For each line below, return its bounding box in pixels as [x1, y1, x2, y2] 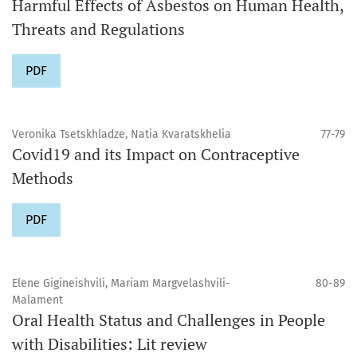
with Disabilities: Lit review [12, 332, 207, 355]
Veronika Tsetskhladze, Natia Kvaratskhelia [12, 127, 231, 141]
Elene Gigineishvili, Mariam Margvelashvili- [12, 276, 230, 290]
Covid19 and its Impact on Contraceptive [12, 143, 300, 165]
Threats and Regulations [12, 18, 185, 40]
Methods [12, 167, 73, 189]
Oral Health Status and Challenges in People [12, 308, 325, 331]
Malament [12, 292, 63, 307]
